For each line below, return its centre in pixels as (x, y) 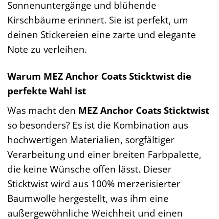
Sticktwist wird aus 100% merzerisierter (94, 183)
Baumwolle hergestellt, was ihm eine (88, 198)
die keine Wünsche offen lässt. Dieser (89, 169)
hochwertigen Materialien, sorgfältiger (91, 139)
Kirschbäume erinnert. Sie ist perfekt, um (98, 20)
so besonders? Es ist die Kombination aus (98, 125)
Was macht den (43, 110)
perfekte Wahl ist (47, 90)
